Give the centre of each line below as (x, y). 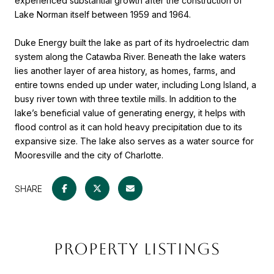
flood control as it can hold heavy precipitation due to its (128, 127)
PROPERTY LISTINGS (137, 249)
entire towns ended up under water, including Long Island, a (135, 85)
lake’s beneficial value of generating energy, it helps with (130, 113)
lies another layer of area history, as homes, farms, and (125, 71)
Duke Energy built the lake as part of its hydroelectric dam (132, 43)
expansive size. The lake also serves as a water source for (134, 141)
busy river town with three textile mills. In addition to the (126, 99)
